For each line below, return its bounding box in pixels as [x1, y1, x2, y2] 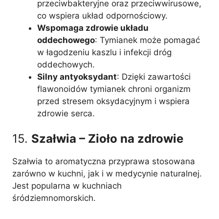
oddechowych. [37, 59, 95, 69]
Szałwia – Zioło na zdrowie [31, 131, 183, 146]
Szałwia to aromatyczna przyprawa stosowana [12, 156, 195, 166]
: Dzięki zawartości [117, 71, 191, 82]
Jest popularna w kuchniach [12, 181, 122, 191]
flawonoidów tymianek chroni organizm [37, 84, 191, 94]
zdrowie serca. [37, 108, 95, 118]
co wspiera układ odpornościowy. [37, 10, 168, 21]
